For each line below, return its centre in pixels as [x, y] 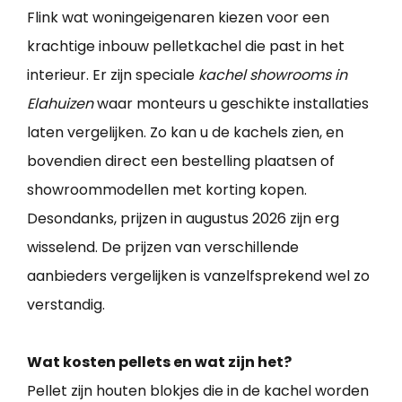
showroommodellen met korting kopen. [167, 190]
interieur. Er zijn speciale [113, 75]
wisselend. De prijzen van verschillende [163, 248]
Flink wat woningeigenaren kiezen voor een [178, 18]
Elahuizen [60, 104]
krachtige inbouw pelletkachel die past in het [186, 47]
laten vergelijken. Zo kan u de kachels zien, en [185, 133]
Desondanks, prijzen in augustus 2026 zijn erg [183, 219]
